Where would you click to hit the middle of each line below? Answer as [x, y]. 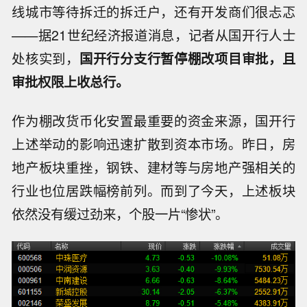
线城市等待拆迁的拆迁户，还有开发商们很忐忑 [153, 12]
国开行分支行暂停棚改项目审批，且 [187, 59]
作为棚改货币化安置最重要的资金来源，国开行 [153, 121]
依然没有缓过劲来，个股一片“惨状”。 [120, 214]
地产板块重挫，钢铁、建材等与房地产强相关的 [153, 168]
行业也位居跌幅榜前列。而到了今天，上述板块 [153, 191]
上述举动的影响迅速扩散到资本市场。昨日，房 [153, 144]
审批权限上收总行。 [71, 82]
